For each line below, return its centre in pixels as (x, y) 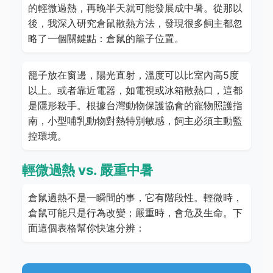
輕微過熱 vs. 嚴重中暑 (88, 170)
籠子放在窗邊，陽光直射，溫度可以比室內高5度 (133, 75)
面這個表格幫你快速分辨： (87, 228)
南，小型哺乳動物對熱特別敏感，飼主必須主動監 (135, 121)
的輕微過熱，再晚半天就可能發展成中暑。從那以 (135, 8)
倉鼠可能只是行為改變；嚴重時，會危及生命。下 (135, 213)
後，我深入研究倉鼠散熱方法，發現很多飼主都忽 (135, 23)
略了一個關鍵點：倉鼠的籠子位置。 (106, 38)
